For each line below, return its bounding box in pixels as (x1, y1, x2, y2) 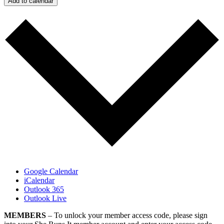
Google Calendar (24, 166, 78, 175)
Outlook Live (24, 193, 66, 202)
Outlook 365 (24, 184, 64, 193)
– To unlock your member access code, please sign (46, 210, 207, 219)
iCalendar (24, 175, 54, 184)
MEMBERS (4, 210, 46, 219)
